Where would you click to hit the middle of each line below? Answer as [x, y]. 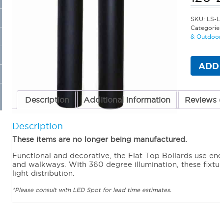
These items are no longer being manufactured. [101, 139]
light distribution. [43, 173]
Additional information [127, 99]
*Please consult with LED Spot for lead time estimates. [92, 190]
